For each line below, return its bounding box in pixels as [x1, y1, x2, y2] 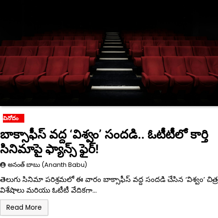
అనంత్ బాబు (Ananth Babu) [8, 160, 87, 169]
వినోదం [3, 114, 18, 122]
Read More [6, 202, 42, 212]
